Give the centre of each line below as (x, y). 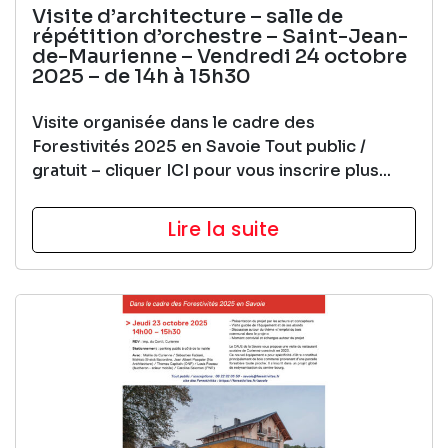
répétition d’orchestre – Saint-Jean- (220, 36)
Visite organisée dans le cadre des (173, 122)
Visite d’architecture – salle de (187, 16)
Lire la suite (224, 229)
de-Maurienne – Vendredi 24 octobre (219, 56)
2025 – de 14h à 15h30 (141, 76)
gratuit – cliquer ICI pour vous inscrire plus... (211, 170)
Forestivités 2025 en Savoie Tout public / (199, 146)
